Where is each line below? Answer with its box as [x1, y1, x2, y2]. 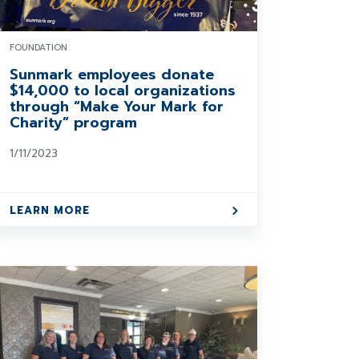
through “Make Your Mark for [10, 95, 224, 118]
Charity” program [10, 111, 138, 134]
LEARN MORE [10, 203, 91, 218]
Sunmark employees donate [10, 63, 215, 86]
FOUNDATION [10, 41, 68, 54]
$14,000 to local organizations [10, 79, 236, 102]
